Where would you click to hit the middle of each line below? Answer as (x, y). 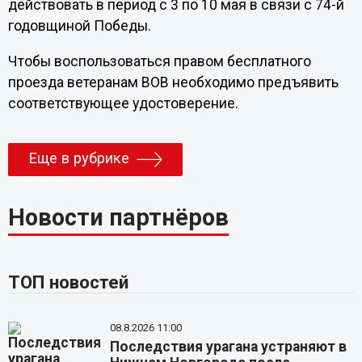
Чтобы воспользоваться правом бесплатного (159, 61)
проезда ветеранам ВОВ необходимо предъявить (173, 82)
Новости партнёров (118, 217)
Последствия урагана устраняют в (229, 346)
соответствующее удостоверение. (123, 103)
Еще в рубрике (78, 158)
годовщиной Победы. (79, 26)
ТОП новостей (68, 282)
